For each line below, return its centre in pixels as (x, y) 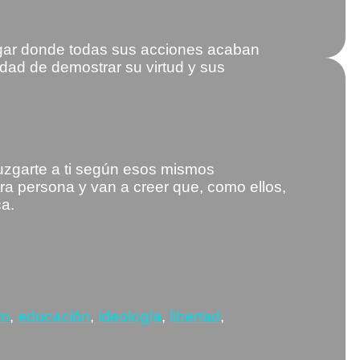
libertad (195, 316)
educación (54, 316)
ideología (130, 316)
